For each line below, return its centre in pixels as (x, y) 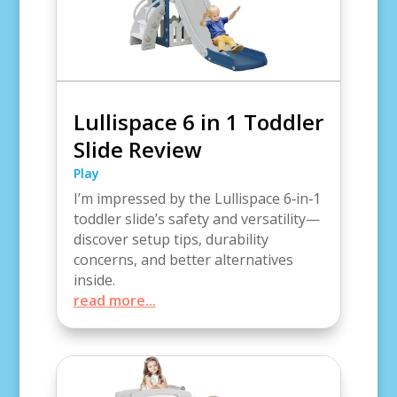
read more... (114, 301)
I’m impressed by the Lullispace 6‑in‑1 (197, 199)
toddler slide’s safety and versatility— (196, 219)
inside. (94, 280)
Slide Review (137, 150)
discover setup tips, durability (171, 240)
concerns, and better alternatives (183, 260)
